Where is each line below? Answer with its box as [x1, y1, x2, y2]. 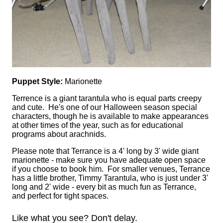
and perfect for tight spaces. [12, 192, 109, 201]
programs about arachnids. [12, 130, 106, 139]
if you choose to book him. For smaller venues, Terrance [12, 165, 210, 174]
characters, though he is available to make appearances [12, 112, 209, 121]
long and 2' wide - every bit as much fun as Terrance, [12, 183, 196, 192]
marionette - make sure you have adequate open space [12, 156, 206, 165]
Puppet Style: [12, 77, 63, 86]
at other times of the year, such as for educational [12, 121, 183, 130]
